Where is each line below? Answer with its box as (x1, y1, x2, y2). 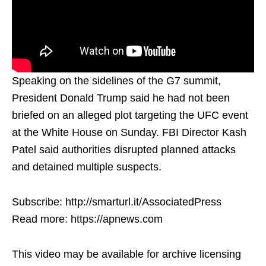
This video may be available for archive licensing (12, 248, 241, 260)
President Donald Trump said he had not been (12, 91, 230, 104)
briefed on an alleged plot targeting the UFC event (12, 109, 248, 121)
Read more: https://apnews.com (12, 213, 163, 225)
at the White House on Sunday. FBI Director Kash (12, 126, 246, 138)
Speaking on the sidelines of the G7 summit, (12, 74, 221, 87)
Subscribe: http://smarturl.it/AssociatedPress (12, 195, 221, 208)
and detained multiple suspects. (12, 160, 161, 173)
